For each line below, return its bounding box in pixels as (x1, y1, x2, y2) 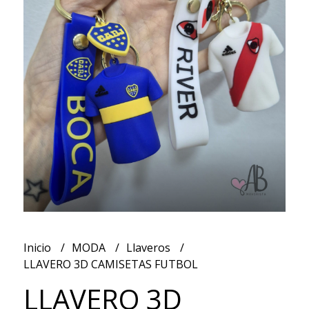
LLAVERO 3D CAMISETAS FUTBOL (23, 256, 198, 272)
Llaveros (126, 239, 173, 255)
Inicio (23, 239, 54, 255)
